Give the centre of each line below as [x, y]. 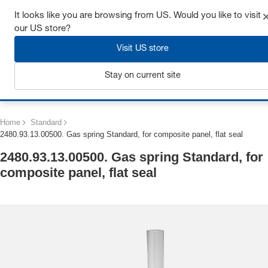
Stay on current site [143, 76]
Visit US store [143, 49]
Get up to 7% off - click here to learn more [134, 12]
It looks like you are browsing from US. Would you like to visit [138, 16]
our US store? [42, 29]
